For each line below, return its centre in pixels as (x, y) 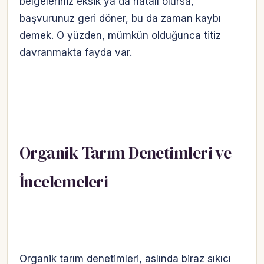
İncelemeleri (64, 181)
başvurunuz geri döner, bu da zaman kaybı (120, 18)
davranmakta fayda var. (76, 52)
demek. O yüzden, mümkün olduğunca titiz (120, 35)
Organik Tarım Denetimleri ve (126, 152)
